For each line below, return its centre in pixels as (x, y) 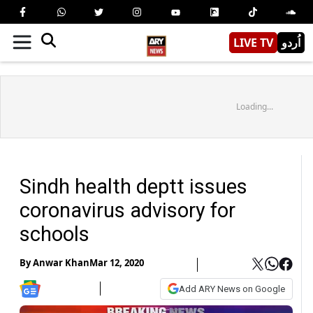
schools (54, 234)
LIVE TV (253, 42)
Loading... (254, 106)
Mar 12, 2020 (117, 263)
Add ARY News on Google (232, 289)
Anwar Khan (61, 263)
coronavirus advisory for (128, 210)
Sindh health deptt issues (133, 186)
